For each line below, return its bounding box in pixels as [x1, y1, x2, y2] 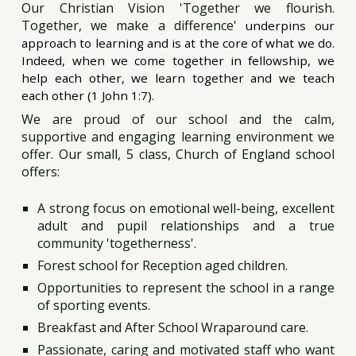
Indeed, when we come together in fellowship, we [21, 52, 335, 68]
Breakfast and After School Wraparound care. [37, 319, 309, 336]
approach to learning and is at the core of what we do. [21, 35, 335, 51]
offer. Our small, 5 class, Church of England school [21, 145, 335, 163]
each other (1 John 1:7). [21, 87, 155, 103]
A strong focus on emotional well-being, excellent [37, 199, 335, 217]
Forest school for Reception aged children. [37, 257, 288, 274]
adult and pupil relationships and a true [37, 217, 335, 234]
